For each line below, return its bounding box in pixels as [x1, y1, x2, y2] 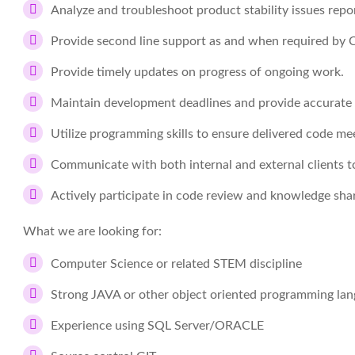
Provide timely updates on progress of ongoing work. [51, 66, 344, 78]
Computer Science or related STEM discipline [51, 258, 302, 270]
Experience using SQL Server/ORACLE [51, 319, 264, 332]
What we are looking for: [23, 225, 162, 238]
